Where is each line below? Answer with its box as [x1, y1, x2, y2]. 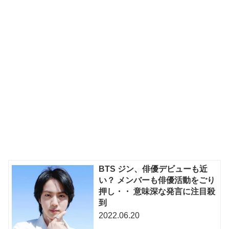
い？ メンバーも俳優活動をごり [99, 176, 216, 185]
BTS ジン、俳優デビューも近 [99, 165, 208, 174]
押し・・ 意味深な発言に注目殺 [99, 187, 216, 196]
